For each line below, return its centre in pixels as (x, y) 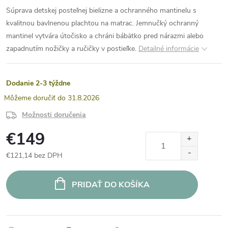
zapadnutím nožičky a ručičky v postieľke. (71, 49)
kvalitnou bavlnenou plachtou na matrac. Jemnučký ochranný (102, 23)
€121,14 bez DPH (34, 155)
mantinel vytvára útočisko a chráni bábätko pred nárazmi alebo (105, 36)
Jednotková (23, 166)
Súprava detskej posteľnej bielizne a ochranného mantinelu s (101, 10)
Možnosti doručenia (54, 115)
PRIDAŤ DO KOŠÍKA (110, 185)
